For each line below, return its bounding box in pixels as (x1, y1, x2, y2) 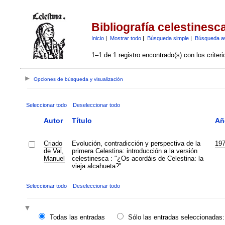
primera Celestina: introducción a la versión (71, 147, 197, 155)
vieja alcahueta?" (71, 162, 122, 170)
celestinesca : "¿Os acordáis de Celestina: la (71, 154, 203, 162)
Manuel (43, 154, 65, 162)
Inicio (91, 35, 104, 41)
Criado (43, 139, 62, 147)
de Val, (43, 147, 64, 155)
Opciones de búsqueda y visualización (34, 76, 124, 82)
